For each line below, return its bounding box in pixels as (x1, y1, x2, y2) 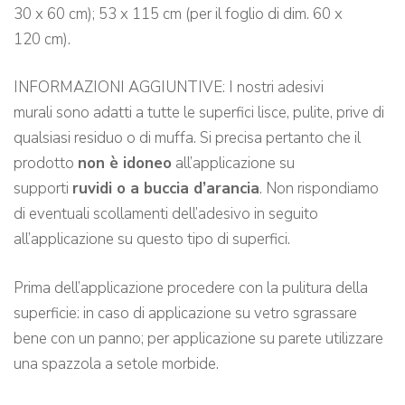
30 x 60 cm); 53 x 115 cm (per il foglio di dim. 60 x (14, 3, 343, 24)
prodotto (14, 153, 78, 174)
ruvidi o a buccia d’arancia (72, 178, 259, 200)
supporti (14, 178, 72, 200)
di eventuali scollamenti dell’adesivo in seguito (14, 203, 318, 225)
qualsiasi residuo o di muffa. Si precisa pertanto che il (14, 127, 361, 149)
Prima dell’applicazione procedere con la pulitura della (14, 277, 368, 298)
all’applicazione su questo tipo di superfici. (14, 229, 290, 250)
